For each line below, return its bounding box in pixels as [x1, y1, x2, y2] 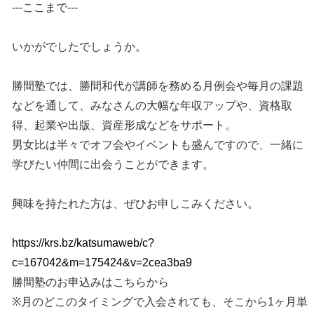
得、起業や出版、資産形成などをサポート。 [12, 119, 237, 132]
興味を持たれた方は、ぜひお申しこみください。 [12, 198, 259, 210]
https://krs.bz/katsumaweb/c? [12, 237, 155, 250]
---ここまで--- [12, 1, 78, 14]
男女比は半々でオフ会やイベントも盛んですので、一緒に [12, 139, 304, 151]
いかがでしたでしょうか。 [12, 41, 147, 53]
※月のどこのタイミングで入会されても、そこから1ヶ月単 [12, 296, 308, 308]
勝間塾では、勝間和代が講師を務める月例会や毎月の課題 [12, 80, 304, 93]
